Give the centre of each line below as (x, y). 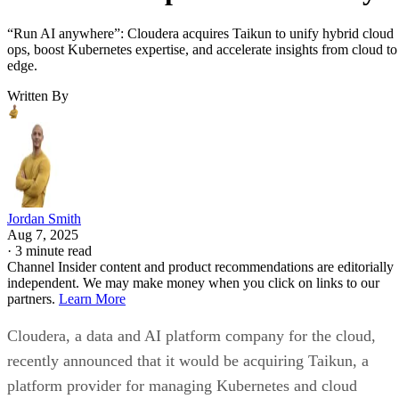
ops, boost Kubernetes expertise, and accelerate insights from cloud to (202, 49)
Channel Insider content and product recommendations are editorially (200, 266)
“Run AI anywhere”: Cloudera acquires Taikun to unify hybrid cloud (200, 33)
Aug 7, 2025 (43, 234)
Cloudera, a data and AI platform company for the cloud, (191, 335)
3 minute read (53, 250)
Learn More (92, 298)
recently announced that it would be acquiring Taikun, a (188, 360)
